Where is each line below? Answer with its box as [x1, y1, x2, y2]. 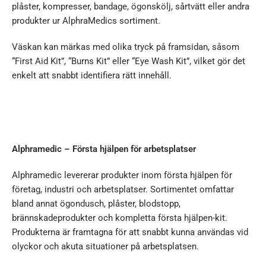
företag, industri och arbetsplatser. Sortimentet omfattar [12, 184, 234, 195]
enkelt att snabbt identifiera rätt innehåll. [12, 70, 172, 81]
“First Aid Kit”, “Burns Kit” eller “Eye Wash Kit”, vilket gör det [12, 56, 245, 67]
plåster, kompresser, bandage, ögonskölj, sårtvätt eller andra [12, 1, 249, 12]
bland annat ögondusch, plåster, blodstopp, [12, 198, 180, 210]
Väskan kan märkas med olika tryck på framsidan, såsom [12, 42, 239, 53]
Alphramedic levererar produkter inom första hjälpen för [12, 170, 232, 181]
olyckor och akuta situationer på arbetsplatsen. [12, 241, 199, 252]
